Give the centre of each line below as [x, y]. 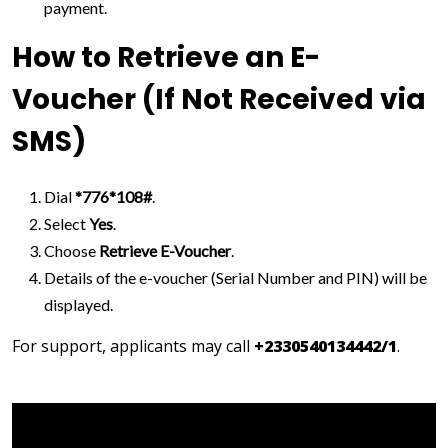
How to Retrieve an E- [166, 57]
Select [66, 223]
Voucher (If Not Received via [219, 99]
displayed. [78, 304]
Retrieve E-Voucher [165, 250]
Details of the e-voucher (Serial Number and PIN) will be [235, 277]
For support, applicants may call [133, 346]
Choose [71, 250]
